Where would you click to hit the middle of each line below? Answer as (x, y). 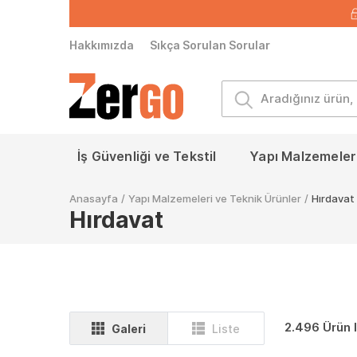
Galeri (129, 329)
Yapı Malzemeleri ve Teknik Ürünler (215, 198)
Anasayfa (94, 198)
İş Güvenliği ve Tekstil (147, 156)
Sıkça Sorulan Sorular (210, 45)
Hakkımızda (102, 45)
